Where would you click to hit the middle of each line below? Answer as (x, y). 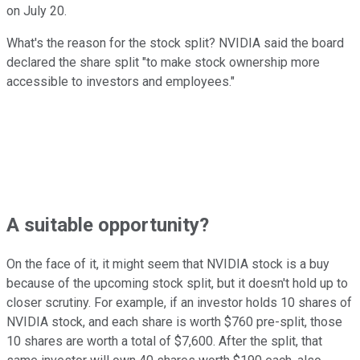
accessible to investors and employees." (122, 81)
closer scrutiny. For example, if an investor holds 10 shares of (179, 303)
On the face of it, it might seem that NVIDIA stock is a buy (168, 264)
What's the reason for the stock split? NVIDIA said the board (175, 43)
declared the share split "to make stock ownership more (163, 62)
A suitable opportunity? (108, 225)
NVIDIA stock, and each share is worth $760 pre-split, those (174, 322)
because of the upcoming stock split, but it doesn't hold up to (177, 284)
